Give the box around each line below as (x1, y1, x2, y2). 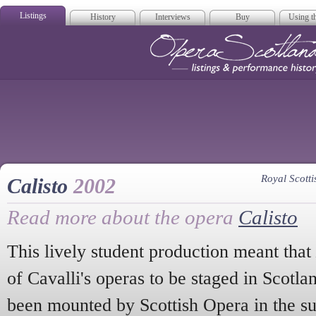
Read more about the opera (7, 206, 238, 229)
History (90, 12, 116, 22)
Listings (19, 11, 47, 20)
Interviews (154, 12, 190, 22)
